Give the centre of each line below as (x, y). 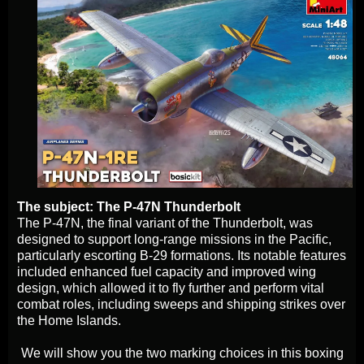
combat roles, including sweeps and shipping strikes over (181, 305)
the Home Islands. (69, 321)
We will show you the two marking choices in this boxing (182, 353)
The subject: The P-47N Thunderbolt (129, 207)
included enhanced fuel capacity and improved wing (167, 272)
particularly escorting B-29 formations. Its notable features (182, 256)
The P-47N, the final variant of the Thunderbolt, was (165, 223)
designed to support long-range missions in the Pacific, (174, 240)
